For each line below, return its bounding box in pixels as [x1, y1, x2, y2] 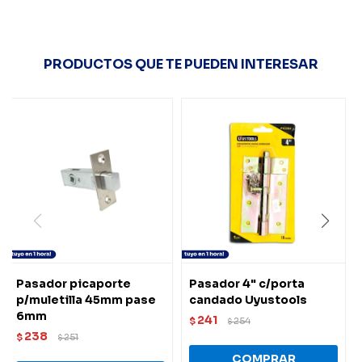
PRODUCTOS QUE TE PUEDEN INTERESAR [44, 56, 318, 73]
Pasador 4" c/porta [189, 276, 305, 291]
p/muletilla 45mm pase [16, 293, 156, 307]
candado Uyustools [189, 293, 307, 307]
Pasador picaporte [16, 276, 131, 291]
